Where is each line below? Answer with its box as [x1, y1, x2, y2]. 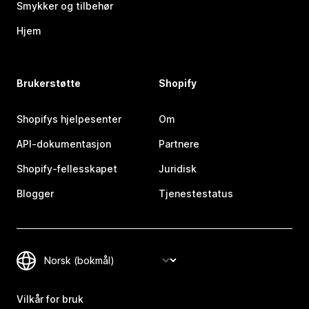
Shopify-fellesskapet [17, 163, 117, 175]
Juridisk [159, 163, 197, 175]
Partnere [159, 138, 199, 150]
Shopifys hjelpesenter [17, 113, 121, 126]
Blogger [17, 188, 54, 200]
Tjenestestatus [159, 188, 233, 200]
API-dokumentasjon [17, 138, 111, 150]
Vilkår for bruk [17, 293, 83, 306]
